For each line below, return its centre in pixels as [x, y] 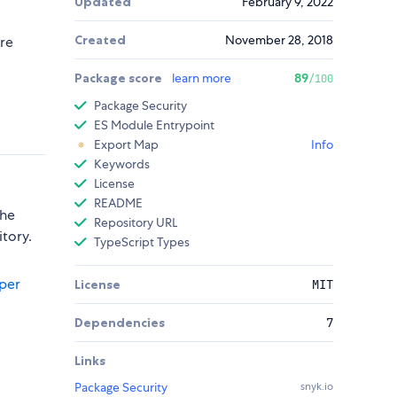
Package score [120, 78]
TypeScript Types [142, 242]
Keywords [122, 164]
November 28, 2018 [279, 40]
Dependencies [120, 323]
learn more [202, 78]
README [118, 203]
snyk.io [317, 387]
